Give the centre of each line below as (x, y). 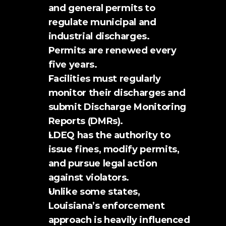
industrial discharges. (99, 36)
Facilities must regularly (104, 79)
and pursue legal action (103, 163)
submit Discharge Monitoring (117, 107)
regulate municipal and (102, 22)
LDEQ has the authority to (109, 135)
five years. (73, 65)
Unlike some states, (94, 192)
